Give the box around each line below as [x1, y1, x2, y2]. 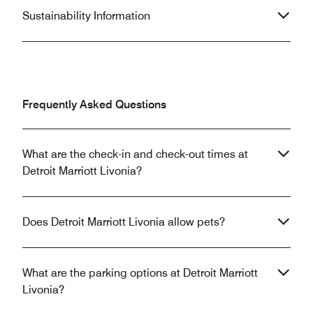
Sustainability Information [22, 9, 150, 23]
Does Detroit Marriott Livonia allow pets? [22, 215, 225, 229]
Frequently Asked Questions [22, 98, 166, 112]
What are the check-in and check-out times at [22, 147, 248, 161]
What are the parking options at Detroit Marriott [22, 266, 258, 280]
